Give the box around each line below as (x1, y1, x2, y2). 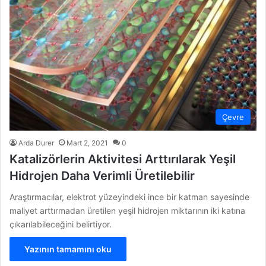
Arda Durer (18, 138, 54, 148)
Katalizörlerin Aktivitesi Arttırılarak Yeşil (9, 152, 236, 167)
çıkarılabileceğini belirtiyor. (9, 219, 112, 230)
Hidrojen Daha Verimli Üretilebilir (9, 169, 195, 183)
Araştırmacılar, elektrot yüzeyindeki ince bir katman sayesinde (9, 192, 249, 202)
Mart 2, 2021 (66, 138, 108, 148)
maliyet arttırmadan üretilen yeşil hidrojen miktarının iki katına (9, 205, 245, 216)
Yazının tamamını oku (24, 244, 112, 255)
